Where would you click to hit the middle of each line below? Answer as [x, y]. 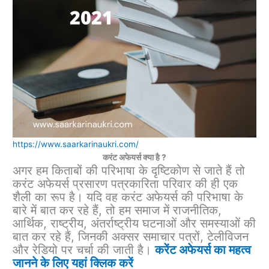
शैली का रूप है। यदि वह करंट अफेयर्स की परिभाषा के [128, 197]
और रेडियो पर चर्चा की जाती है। [84, 250]
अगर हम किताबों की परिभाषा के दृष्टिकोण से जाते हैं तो [129, 171]
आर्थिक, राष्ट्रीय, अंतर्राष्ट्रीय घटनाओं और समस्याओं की [134, 224]
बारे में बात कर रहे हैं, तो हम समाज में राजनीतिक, [117, 210]
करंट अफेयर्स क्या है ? [134, 158]
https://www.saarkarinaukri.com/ [76, 144]
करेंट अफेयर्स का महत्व [203, 250]
